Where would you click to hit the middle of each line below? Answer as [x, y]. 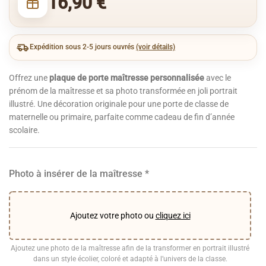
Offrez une [29, 77]
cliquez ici [173, 215]
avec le [218, 77]
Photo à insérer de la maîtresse [76, 174]
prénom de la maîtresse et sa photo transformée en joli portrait [123, 91]
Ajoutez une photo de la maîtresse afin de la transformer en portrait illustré [130, 248]
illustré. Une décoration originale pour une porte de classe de [119, 104]
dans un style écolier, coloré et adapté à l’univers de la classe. [130, 259]
